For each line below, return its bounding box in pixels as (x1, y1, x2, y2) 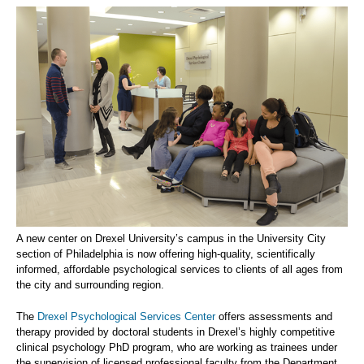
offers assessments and (215, 310, 332, 323)
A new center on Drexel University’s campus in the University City (16, 232, 326, 245)
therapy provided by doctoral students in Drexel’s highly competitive (16, 325, 335, 338)
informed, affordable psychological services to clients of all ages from (16, 262, 343, 275)
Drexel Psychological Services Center (37, 310, 215, 323)
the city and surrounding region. (16, 278, 164, 291)
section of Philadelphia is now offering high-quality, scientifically (16, 247, 315, 260)
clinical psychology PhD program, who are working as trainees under (16, 340, 337, 353)
